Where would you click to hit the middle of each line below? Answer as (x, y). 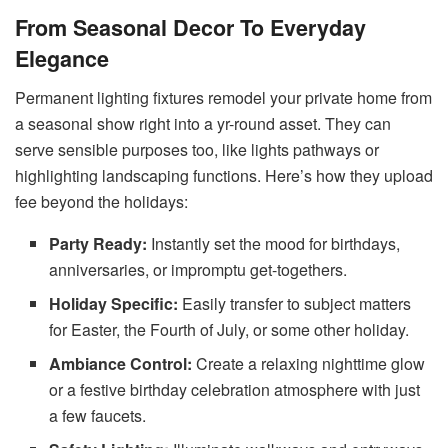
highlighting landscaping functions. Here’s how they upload (224, 175)
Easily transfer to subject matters (297, 303)
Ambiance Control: (123, 363)
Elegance (62, 58)
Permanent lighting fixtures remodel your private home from (223, 97)
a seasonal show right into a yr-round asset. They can (203, 123)
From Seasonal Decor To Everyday (190, 27)
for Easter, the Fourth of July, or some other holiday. (229, 329)
